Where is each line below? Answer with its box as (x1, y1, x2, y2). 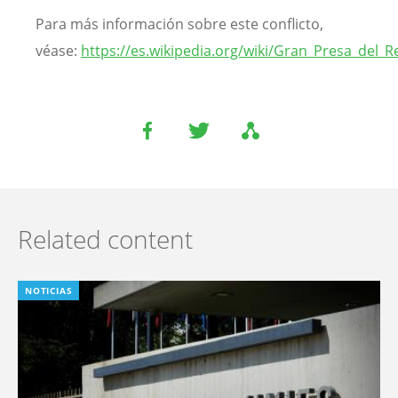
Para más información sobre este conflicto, (36, 13, 323, 34)
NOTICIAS (25, 283, 73, 297)
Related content (18, 221, 193, 256)
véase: (36, 40, 81, 60)
